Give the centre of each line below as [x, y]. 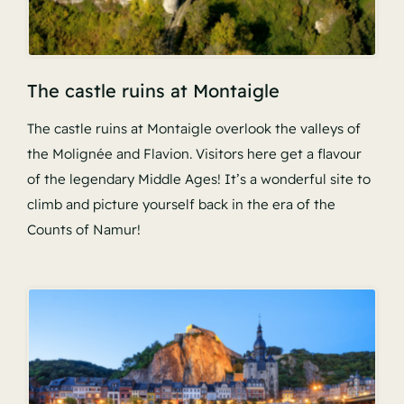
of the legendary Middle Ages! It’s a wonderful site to [198, 179]
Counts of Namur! [83, 230]
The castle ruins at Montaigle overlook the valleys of [193, 129]
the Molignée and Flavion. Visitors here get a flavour [194, 154]
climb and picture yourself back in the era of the [181, 205]
